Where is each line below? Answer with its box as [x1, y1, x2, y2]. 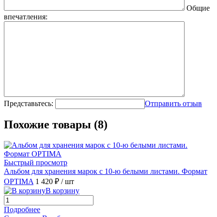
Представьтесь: [4, 99, 53, 108]
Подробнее [4, 205, 40, 214]
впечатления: [4, 12, 47, 21]
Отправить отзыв [145, 99, 202, 108]
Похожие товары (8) [4, 118, 108, 131]
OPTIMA [4, 177, 33, 186]
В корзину [46, 186, 79, 195]
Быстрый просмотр [4, 158, 67, 167]
